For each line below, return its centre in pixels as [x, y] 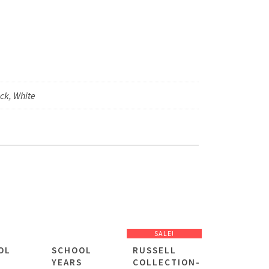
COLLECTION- [166, 262]
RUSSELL [154, 250]
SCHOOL [71, 250]
